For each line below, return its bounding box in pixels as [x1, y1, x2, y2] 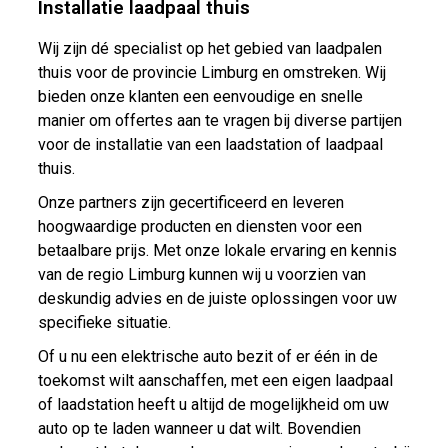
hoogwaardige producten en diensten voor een [37, 216, 362, 236]
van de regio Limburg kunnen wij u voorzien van [37, 264, 366, 284]
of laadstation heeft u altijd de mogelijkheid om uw [37, 394, 389, 414]
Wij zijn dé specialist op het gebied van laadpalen [37, 38, 382, 58]
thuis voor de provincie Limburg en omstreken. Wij [37, 62, 386, 82]
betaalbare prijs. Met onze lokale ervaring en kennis [37, 240, 397, 260]
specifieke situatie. [37, 312, 171, 332]
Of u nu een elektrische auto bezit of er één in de [37, 346, 378, 366]
